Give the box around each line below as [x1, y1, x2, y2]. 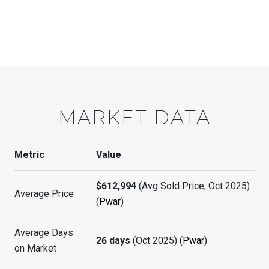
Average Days [14, 227, 73, 239]
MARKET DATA [58, 106, 211, 130]
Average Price [14, 188, 74, 200]
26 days [95, 235, 130, 247]
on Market [14, 243, 56, 255]
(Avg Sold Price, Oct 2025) [136, 180, 250, 192]
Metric [14, 149, 44, 161]
